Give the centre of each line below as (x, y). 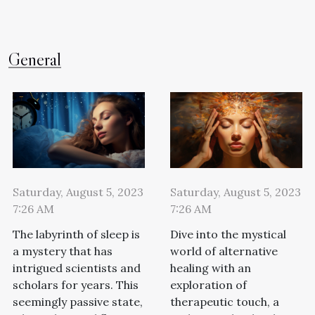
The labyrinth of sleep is (76, 234)
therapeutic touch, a (225, 301)
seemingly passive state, (78, 301)
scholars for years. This (76, 284)
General (35, 60)
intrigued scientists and (77, 268)
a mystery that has (63, 251)
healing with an (211, 268)
